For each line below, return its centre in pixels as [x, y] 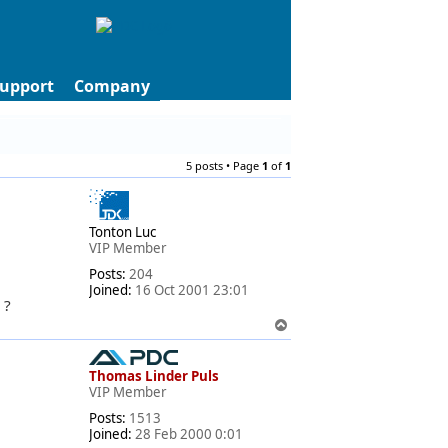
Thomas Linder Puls [154, 376]
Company [112, 86]
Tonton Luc [122, 232]
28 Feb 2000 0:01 [187, 434]
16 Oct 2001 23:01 [190, 290]
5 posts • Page [224, 165]
